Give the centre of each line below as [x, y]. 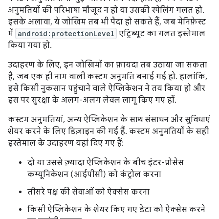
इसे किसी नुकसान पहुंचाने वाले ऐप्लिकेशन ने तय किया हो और [107, 88]
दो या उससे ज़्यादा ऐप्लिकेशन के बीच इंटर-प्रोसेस [106, 163]
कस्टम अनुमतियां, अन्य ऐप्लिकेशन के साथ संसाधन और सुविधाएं [109, 120]
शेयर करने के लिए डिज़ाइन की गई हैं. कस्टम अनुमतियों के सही [108, 131]
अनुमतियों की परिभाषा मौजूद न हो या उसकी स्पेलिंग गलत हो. [106, 10]
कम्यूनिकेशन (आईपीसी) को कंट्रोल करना [94, 175]
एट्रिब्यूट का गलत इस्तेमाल [161, 34]
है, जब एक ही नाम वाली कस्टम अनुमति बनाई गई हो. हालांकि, [108, 77]
